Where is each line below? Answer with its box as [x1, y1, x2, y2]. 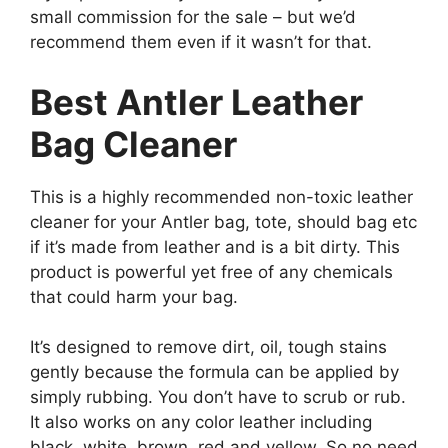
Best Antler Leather [30, 80, 363, 123]
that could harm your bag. [30, 286, 243, 307]
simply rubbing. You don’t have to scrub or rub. [30, 387, 406, 407]
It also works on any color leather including [30, 412, 372, 432]
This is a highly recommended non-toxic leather [30, 186, 413, 207]
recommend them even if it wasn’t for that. [30, 32, 372, 52]
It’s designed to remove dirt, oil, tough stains [30, 337, 387, 357]
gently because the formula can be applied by [30, 362, 399, 382]
